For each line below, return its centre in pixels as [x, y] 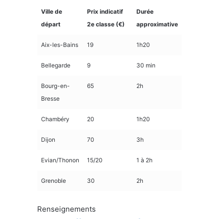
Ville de [52, 11]
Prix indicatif [105, 11]
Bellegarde [56, 65]
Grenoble [54, 180]
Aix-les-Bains [60, 44]
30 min [146, 65]
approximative [157, 24]
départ [51, 24]
